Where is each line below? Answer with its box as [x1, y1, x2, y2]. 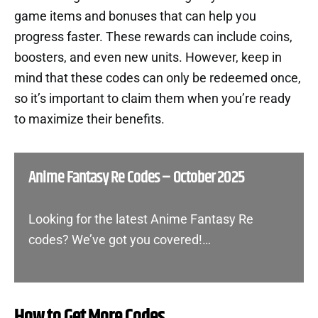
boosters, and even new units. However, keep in [14, 50, 282, 65]
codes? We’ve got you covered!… [28, 232, 211, 247]
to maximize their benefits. [14, 111, 165, 126]
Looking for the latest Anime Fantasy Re [28, 212, 253, 226]
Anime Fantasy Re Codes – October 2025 [28, 164, 244, 190]
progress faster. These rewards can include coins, [14, 29, 292, 44]
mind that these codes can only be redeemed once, [14, 70, 301, 85]
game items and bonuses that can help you [14, 9, 256, 23]
